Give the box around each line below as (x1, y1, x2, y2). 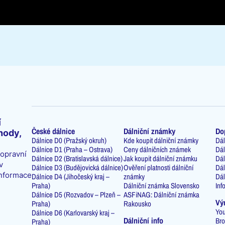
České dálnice (32, 125, 75, 137)
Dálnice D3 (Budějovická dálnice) (32, 162, 124, 173)
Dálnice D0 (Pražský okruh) (32, 135, 107, 146)
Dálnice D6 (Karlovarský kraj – (32, 207, 115, 218)
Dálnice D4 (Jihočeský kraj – (32, 171, 110, 182)
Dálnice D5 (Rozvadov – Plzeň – (32, 189, 121, 200)
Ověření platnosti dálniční (123, 162, 193, 173)
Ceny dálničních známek (123, 144, 191, 155)
